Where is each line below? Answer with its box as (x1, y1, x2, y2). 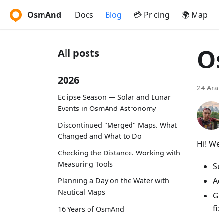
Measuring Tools (58, 159, 113, 169)
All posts (58, 46, 99, 60)
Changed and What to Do (58, 131, 142, 141)
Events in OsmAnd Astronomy (58, 103, 156, 113)
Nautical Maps (58, 187, 105, 197)
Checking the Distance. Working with (58, 148, 180, 158)
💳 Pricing (133, 9, 170, 20)
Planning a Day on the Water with (58, 176, 169, 186)
